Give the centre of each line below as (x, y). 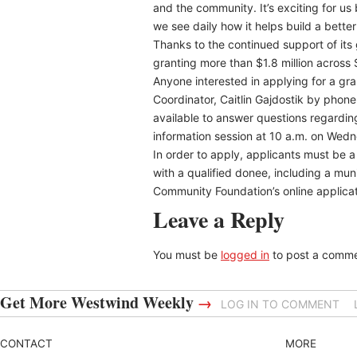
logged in (245, 255)
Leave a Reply (219, 220)
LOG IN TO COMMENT (280, 304)
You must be (187, 255)
